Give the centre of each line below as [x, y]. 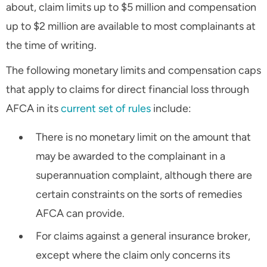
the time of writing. [51, 46]
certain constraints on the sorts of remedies [139, 195]
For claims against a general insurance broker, [143, 236]
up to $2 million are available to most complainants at [131, 27]
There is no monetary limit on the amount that [143, 137]
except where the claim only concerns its [133, 255]
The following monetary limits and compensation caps [133, 71]
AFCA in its [33, 109]
